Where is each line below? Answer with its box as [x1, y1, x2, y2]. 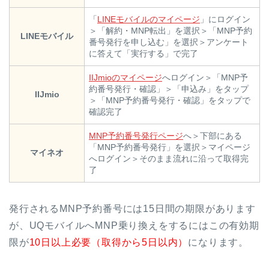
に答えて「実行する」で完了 [89, 49, 198, 59]
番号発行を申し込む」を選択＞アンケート [89, 37, 249, 47]
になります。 [188, 237, 249, 248]
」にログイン [200, 14, 250, 25]
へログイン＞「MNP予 [162, 73, 248, 83]
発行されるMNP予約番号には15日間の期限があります [9, 204, 256, 214]
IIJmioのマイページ [89, 73, 162, 83]
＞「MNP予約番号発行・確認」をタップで [89, 95, 250, 106]
